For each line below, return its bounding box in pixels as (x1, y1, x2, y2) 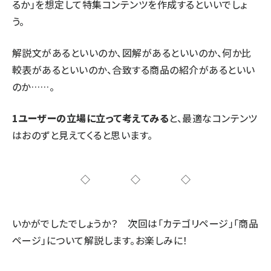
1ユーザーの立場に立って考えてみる (12, 110, 169, 125)
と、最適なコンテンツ (169, 110, 258, 125)
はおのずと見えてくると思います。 (12, 127, 153, 142)
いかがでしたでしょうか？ (12, 215, 128, 230)
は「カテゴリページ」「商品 (148, 215, 259, 230)
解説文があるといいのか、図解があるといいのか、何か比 (12, 45, 252, 60)
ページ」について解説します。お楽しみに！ (12, 232, 188, 247)
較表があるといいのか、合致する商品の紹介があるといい (12, 62, 255, 77)
